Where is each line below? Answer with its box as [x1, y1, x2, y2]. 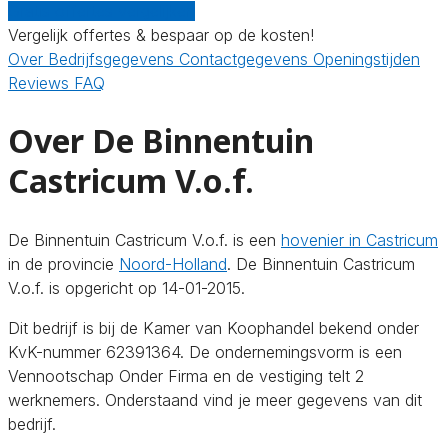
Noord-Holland [119, 253, 227, 274]
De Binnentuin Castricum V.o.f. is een [8, 229, 281, 250]
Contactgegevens [179, 48, 313, 69]
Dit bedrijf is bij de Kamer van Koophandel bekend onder [8, 317, 419, 338]
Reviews [8, 72, 74, 93]
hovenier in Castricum [281, 229, 438, 250]
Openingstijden [313, 48, 420, 69]
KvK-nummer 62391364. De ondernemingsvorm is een [8, 341, 402, 362]
